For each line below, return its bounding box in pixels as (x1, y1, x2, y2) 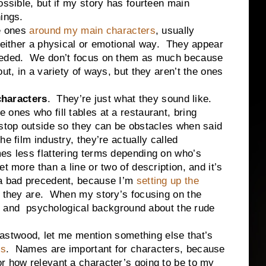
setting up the (136, 175, 199, 186)
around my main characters (29, 25, 156, 36)
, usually (155, 25, 195, 36)
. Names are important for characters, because (5, 243, 225, 255)
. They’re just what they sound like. (47, 93, 215, 104)
